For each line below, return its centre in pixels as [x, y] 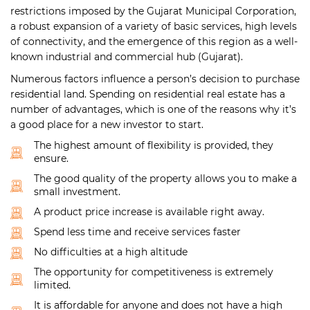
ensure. [51, 159]
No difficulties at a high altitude [111, 252]
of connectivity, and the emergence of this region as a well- [154, 42]
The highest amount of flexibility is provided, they [154, 146]
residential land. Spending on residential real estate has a [148, 94]
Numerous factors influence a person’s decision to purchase [155, 79]
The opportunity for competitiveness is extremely [154, 272]
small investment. [77, 192]
